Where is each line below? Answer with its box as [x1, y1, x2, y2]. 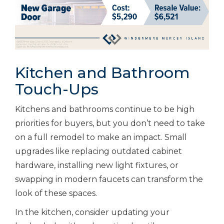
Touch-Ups [15, 79, 98, 98]
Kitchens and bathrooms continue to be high [15, 104, 194, 114]
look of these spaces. [15, 188, 97, 198]
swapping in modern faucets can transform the [15, 174, 203, 184]
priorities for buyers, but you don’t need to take [15, 118, 205, 128]
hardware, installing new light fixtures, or [15, 160, 178, 170]
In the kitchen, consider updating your [15, 207, 169, 217]
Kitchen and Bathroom [15, 63, 189, 82]
